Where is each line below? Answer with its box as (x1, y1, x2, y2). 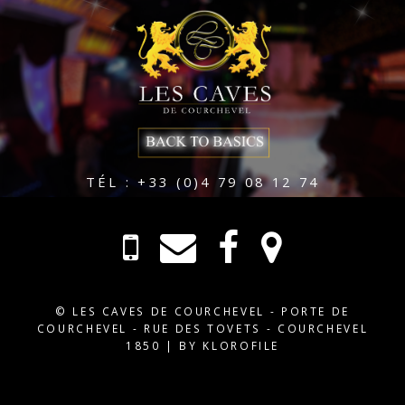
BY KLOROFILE (179, 338, 280, 353)
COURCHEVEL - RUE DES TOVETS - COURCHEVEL (36, 321, 369, 336)
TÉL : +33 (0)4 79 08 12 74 (85, 173, 320, 192)
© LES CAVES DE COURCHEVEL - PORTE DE (54, 304, 351, 319)
